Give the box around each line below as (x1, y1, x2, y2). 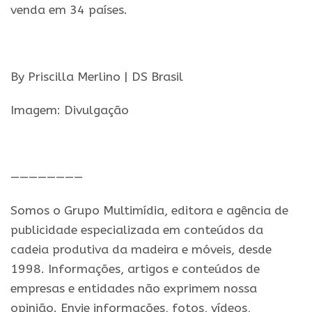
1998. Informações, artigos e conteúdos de (10, 262, 260, 276)
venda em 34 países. (10, 3, 127, 17)
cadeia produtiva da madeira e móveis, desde (10, 242, 272, 257)
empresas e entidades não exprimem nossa (10, 281, 257, 296)
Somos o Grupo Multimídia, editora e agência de (10, 203, 288, 218)
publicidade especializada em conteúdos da (10, 223, 263, 237)
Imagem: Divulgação (10, 103, 129, 118)
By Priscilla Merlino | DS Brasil (10, 70, 183, 84)
